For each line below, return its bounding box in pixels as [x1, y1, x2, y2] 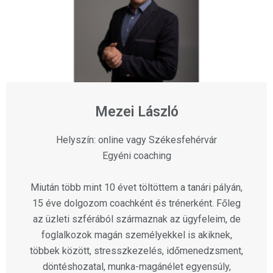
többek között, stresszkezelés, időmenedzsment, [30, 245, 243, 257]
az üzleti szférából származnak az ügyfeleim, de [32, 213, 241, 225]
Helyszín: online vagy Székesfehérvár [56, 134, 217, 146]
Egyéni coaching [102, 150, 171, 162]
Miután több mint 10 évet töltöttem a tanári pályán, [30, 182, 243, 194]
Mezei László [94, 104, 179, 121]
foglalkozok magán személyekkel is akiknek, [41, 229, 232, 241]
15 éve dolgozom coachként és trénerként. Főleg [32, 197, 241, 210]
